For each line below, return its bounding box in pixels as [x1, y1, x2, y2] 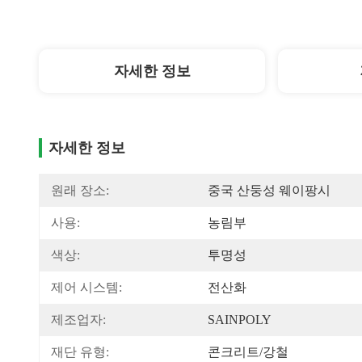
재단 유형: [51, 345, 109, 359]
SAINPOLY [208, 313, 271, 326]
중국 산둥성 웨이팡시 [208, 183, 330, 197]
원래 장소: [51, 183, 109, 197]
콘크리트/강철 [208, 345, 288, 359]
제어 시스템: [51, 280, 122, 294]
